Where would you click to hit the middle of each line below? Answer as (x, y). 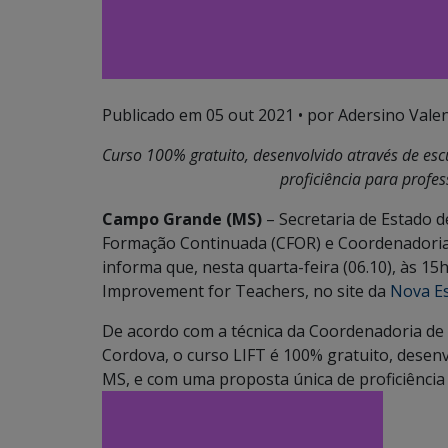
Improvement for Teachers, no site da (246, 291)
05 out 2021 (250, 115)
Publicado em (154, 115)
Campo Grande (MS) (184, 219)
